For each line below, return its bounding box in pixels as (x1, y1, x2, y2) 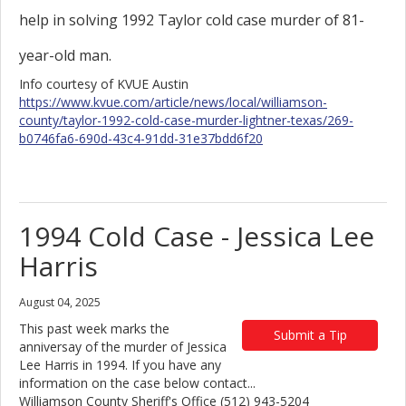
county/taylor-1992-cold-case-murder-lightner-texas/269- (19, 111, 353, 129)
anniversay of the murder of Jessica (19, 338, 227, 355)
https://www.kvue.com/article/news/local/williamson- (19, 93, 327, 111)
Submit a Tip (273, 326, 347, 343)
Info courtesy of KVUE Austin (19, 75, 188, 92)
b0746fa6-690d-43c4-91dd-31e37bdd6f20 (19, 130, 263, 147)
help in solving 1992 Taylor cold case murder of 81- (19, 10, 364, 30)
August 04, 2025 (19, 295, 101, 310)
